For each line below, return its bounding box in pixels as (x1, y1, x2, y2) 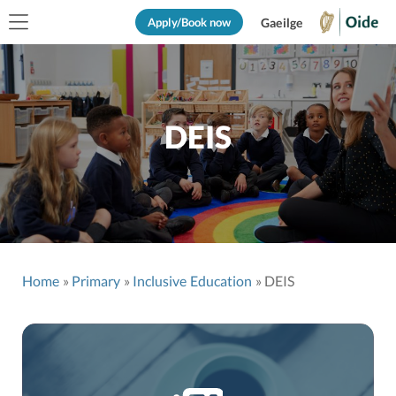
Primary (71, 272, 121, 289)
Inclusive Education (132, 272, 253, 289)
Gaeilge (261, 15, 302, 30)
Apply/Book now (148, 15, 232, 29)
